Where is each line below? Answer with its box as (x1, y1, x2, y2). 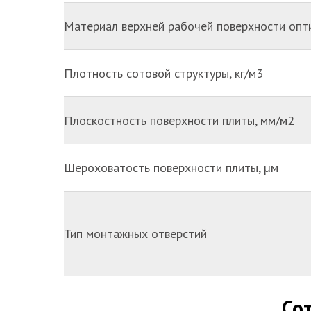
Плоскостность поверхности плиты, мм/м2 (64, 112, 294, 128)
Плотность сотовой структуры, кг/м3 (64, 65, 263, 81)
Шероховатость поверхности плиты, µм (64, 160, 278, 176)
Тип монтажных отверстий (64, 226, 207, 242)
